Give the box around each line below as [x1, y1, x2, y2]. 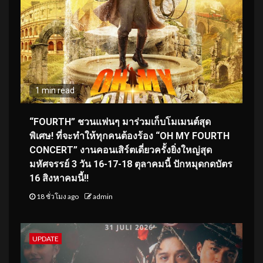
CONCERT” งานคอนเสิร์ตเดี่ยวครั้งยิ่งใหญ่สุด [29, 144, 212, 156]
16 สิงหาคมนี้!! [29, 172, 89, 184]
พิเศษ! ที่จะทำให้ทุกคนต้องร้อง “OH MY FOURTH [29, 130, 230, 141]
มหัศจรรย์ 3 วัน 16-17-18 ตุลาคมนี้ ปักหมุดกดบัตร [29, 158, 232, 170]
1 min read [35, 85, 75, 95]
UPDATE [32, 234, 59, 243]
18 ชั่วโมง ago [35, 191, 80, 201]
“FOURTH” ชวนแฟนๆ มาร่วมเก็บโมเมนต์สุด [29, 116, 211, 127]
